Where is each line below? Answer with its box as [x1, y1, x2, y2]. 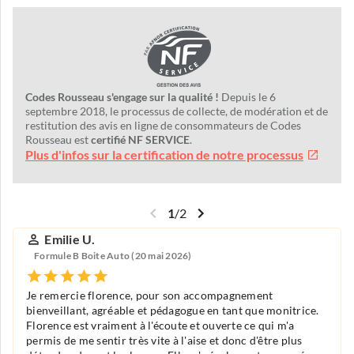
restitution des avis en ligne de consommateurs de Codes [25, 119, 301, 132]
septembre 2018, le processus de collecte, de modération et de [25, 104, 328, 118]
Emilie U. [44, 232, 96, 247]
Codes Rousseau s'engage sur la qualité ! [25, 90, 219, 104]
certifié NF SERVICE [91, 133, 190, 146]
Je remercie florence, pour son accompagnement [26, 288, 273, 302]
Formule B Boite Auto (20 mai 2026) [34, 250, 192, 262]
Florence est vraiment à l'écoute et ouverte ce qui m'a [26, 318, 295, 332]
